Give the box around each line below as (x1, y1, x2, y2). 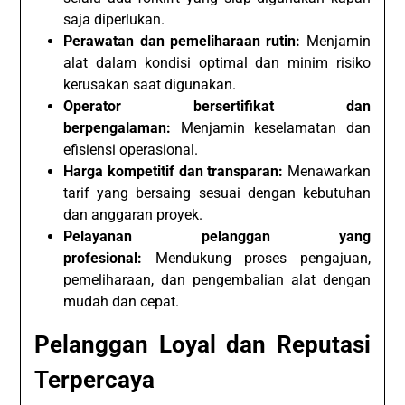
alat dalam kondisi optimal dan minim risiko (63, 53, 371, 71)
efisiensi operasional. (63, 140, 199, 158)
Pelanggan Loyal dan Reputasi (34, 330, 371, 358)
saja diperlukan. (63, 10, 165, 28)
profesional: (63, 249, 143, 267)
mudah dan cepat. (63, 292, 180, 310)
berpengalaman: (63, 118, 172, 137)
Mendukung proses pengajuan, (142, 249, 371, 267)
